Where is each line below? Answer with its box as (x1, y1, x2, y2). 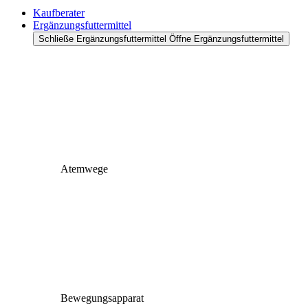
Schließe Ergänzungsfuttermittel (38, 34, 166, 44)
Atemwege (60, 163, 108, 175)
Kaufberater (33, 7, 85, 19)
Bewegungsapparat (60, 292, 144, 304)
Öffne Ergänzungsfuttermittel (169, 34, 284, 44)
